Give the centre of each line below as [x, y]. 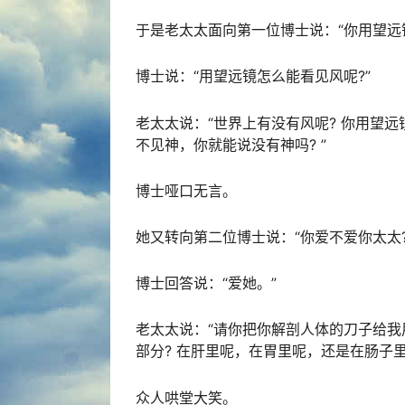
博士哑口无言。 [186, 190]
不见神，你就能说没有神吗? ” [231, 144]
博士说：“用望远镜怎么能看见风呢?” [253, 76]
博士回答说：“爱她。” [206, 283]
